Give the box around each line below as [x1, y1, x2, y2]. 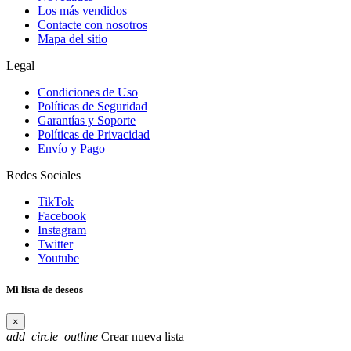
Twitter [38, 237, 73, 251]
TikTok [38, 195, 74, 209]
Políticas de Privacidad [38, 128, 150, 142]
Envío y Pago [38, 142, 105, 156]
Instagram [38, 223, 86, 237]
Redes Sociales [6, 168, 81, 183]
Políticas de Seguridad [38, 100, 147, 114]
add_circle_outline [6, 329, 98, 343]
